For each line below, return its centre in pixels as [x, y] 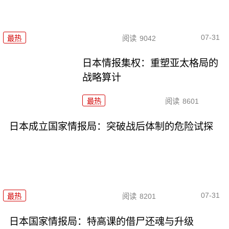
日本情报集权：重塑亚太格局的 [151, 63]
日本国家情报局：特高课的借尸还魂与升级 [101, 221]
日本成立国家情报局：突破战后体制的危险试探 [111, 127]
